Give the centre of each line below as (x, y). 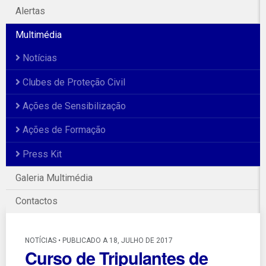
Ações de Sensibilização (73, 106)
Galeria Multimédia (54, 178)
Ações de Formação (63, 130)
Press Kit (41, 154)
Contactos (37, 201)
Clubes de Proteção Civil (73, 82)
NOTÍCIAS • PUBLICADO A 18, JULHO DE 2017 (99, 240)
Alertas (30, 11)
